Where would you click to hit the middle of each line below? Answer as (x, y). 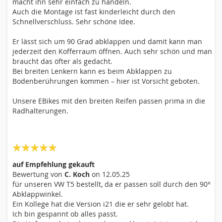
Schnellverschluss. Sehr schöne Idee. (74, 22)
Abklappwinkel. (38, 194)
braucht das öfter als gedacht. (62, 61)
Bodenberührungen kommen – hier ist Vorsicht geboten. (106, 81)
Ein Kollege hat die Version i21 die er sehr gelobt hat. (101, 204)
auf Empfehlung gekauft (54, 164)
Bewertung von (37, 174)
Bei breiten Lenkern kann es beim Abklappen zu (92, 71)
